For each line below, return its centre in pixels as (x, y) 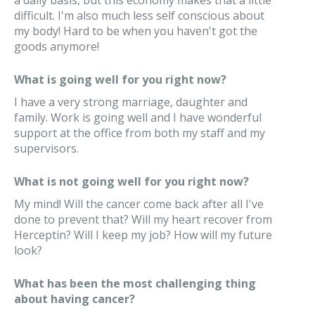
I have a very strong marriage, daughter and (131, 102)
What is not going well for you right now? (131, 181)
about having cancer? (75, 299)
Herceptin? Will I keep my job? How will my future (143, 235)
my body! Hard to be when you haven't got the (136, 31)
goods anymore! (57, 46)
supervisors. (46, 148)
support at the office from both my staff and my (140, 133)
